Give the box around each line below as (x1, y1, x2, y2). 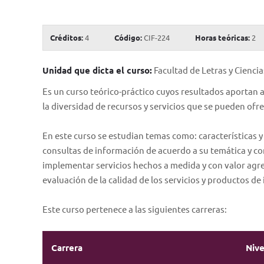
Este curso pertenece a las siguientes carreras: (42, 203, 227, 214)
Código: (114, 32, 142, 42)
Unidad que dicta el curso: (42, 64, 152, 76)
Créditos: (50, 32, 83, 42)
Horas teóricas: (195, 32, 250, 42)
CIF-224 (142, 32, 170, 42)
